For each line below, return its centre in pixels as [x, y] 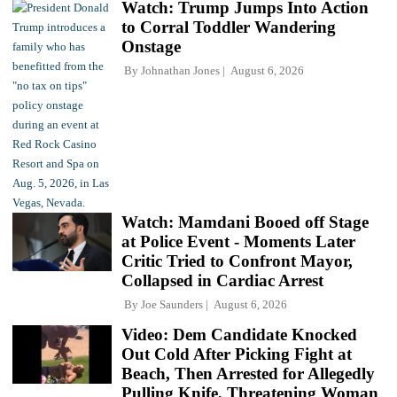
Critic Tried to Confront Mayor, [237, 261]
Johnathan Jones [180, 71]
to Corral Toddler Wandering [229, 27]
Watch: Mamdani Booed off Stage [245, 222]
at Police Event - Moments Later [238, 242]
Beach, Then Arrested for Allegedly [248, 374]
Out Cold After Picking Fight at [237, 354]
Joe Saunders [172, 305]
